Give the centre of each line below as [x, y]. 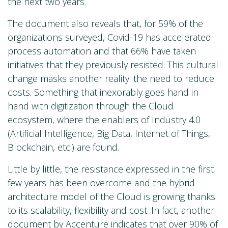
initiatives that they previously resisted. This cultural [113, 65]
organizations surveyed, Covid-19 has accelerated [109, 37]
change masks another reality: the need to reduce [111, 79]
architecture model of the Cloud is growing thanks [111, 197]
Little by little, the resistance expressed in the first [111, 169]
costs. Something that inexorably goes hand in [103, 92]
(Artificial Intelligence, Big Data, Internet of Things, [109, 134]
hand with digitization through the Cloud [91, 106]
